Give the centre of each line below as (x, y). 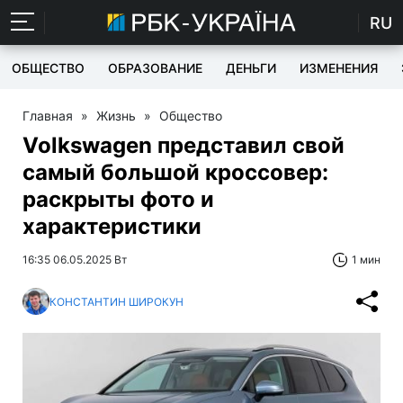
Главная (48, 116)
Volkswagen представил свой (184, 145)
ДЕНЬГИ (251, 68)
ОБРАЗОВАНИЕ (155, 68)
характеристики (112, 226)
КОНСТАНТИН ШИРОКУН (116, 301)
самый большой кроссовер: (175, 172)
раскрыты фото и (118, 199)
